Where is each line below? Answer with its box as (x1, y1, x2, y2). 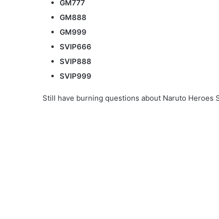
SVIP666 (60, 42, 91, 51)
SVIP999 (60, 71, 91, 81)
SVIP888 (60, 56, 91, 66)
